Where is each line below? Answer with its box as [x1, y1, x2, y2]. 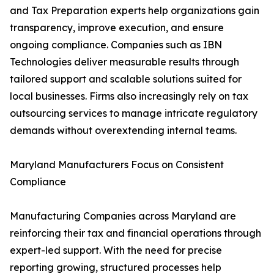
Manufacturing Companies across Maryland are [10, 210, 236, 223]
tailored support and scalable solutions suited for [10, 73, 242, 86]
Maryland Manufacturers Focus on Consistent [10, 158, 224, 171]
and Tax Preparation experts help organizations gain [10, 4, 259, 17]
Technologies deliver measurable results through [10, 56, 239, 68]
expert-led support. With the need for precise [10, 244, 222, 257]
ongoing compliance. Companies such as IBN [10, 39, 222, 51]
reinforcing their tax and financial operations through [10, 227, 261, 240]
